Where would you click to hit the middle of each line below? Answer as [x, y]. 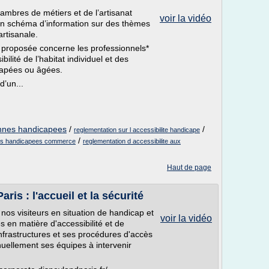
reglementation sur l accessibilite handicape [137, 130]
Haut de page [189, 168]
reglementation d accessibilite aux [132, 141]
